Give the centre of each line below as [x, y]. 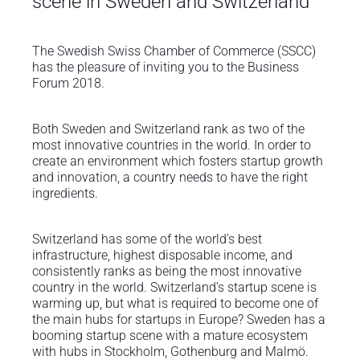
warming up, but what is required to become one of [175, 304]
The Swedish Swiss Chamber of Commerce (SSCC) [174, 51]
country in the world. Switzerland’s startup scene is [174, 288]
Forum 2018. [68, 83]
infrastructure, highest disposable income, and [162, 256]
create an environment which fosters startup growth [177, 161]
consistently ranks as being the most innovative [166, 272]
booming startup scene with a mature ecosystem [170, 336]
